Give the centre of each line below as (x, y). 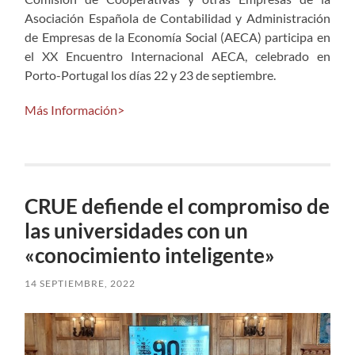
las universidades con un (137, 230)
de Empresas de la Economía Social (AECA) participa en (177, 36)
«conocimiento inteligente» (150, 255)
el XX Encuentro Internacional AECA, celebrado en (177, 55)
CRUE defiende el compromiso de (177, 206)
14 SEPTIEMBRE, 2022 (80, 283)
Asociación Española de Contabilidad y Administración (177, 17)
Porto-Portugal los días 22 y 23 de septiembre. (151, 74)
